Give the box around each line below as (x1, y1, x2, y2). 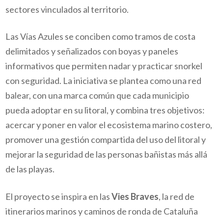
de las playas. (5, 164, 55, 175)
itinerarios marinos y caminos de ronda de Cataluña (5, 205, 198, 217)
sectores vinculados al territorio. (5, 3, 129, 15)
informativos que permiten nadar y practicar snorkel (5, 60, 203, 72)
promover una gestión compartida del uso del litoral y (5, 134, 206, 145)
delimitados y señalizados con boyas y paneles (5, 46, 179, 57)
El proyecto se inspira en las (5, 191, 112, 202)
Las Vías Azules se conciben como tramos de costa (5, 31, 196, 42)
